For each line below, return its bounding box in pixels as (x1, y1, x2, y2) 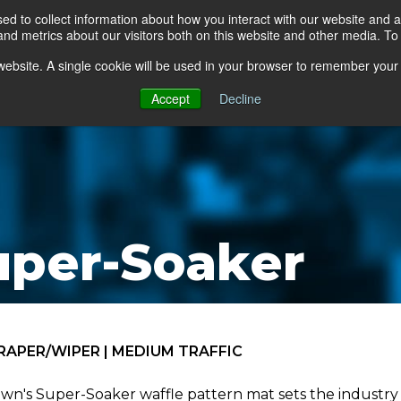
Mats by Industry (172, 26, 285, 43)
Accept (151, 90, 190, 107)
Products (81, 26, 143, 43)
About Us (313, 26, 378, 43)
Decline (219, 90, 261, 107)
